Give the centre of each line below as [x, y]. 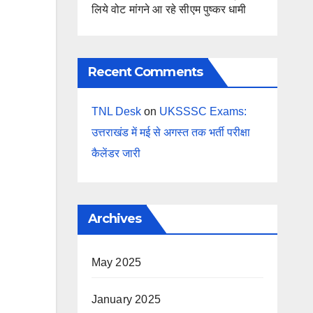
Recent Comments [145, 72]
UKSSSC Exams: [203, 111]
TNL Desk [116, 111]
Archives [115, 218]
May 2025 [116, 262]
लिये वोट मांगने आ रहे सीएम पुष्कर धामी [169, 9]
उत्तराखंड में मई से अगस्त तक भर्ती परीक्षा [170, 132]
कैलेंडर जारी [116, 153]
